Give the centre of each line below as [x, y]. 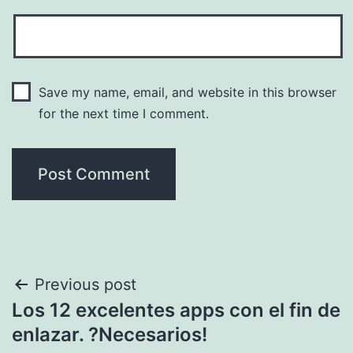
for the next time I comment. [123, 114]
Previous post [85, 285]
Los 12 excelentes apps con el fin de [176, 310]
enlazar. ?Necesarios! [110, 335]
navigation [80, 325]
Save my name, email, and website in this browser [187, 93]
